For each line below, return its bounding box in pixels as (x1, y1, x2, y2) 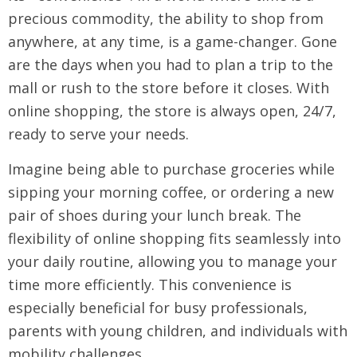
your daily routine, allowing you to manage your (8, 252, 337, 271)
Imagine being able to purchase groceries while (8, 159, 335, 178)
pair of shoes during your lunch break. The (8, 206, 301, 225)
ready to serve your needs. (8, 124, 189, 143)
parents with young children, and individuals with (8, 321, 347, 340)
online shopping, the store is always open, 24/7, (8, 101, 336, 120)
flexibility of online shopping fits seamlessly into (8, 229, 341, 248)
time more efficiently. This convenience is (8, 275, 292, 294)
